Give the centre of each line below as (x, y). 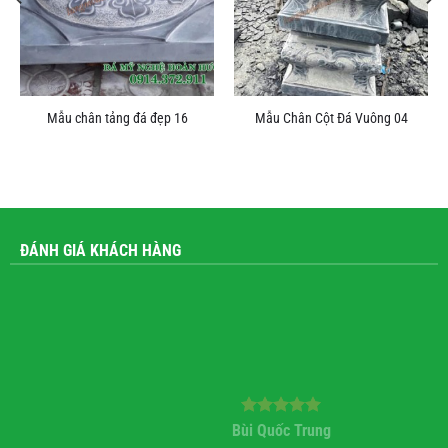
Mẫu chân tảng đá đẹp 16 (117, 119)
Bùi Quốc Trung (225, 430)
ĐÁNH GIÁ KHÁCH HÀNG (100, 250)
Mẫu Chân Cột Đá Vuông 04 (331, 119)
